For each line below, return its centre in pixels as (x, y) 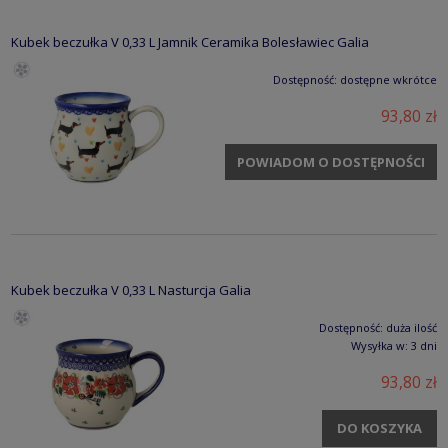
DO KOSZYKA (379, 428)
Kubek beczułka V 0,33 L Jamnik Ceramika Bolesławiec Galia (190, 42)
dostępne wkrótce (388, 80)
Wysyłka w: (379, 346)
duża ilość (411, 328)
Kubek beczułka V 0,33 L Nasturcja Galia (131, 290)
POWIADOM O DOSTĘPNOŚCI (330, 161)
